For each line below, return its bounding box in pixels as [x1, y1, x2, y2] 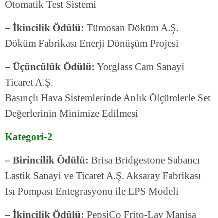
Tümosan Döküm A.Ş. [84, 22, 179, 34]
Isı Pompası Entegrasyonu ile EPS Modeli [5, 185, 179, 198]
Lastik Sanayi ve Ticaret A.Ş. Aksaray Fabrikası [5, 170, 201, 182]
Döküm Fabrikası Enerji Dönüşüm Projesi [5, 37, 179, 50]
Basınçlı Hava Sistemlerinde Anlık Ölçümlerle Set [5, 92, 211, 104]
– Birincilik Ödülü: [5, 154, 89, 166]
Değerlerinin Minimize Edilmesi [5, 108, 138, 120]
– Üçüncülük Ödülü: [5, 61, 95, 73]
